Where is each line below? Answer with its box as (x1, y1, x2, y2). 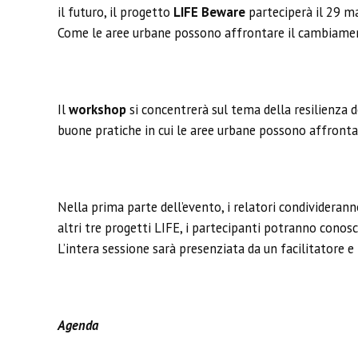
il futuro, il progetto (58, 3, 170, 21)
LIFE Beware (170, 3, 245, 21)
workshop (69, 101, 126, 118)
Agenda (58, 316, 98, 334)
